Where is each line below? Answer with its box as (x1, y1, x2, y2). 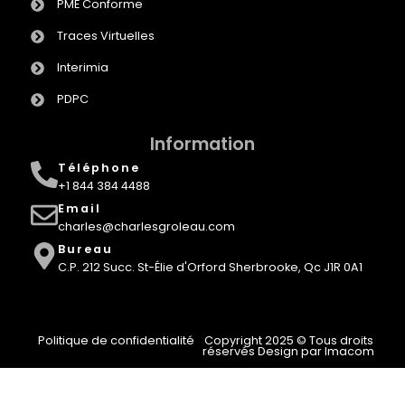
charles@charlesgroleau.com (57, 218, 235, 234)
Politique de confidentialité (38, 332, 195, 348)
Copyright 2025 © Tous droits (203, 332, 373, 348)
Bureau (57, 240, 113, 257)
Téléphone (57, 159, 140, 175)
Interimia (56, 60, 108, 76)
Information (150, 131, 255, 156)
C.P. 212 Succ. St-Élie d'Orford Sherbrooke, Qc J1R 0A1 (57, 259, 363, 275)
